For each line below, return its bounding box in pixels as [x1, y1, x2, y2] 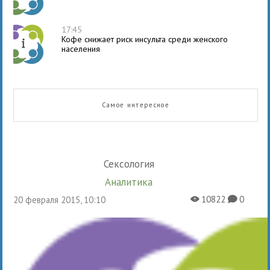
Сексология [108, 157, 154, 171]
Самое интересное [101, 100, 170, 109]
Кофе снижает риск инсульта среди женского [61, 33, 228, 45]
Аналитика [111, 175, 153, 189]
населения [61, 43, 101, 54]
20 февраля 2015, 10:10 [18, 193, 106, 206]
